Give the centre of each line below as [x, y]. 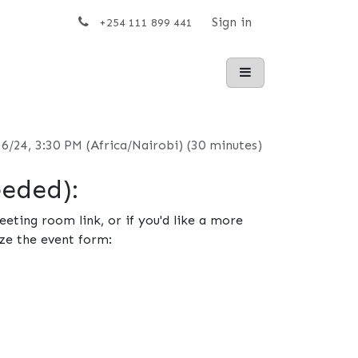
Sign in [232, 22]
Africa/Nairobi [134, 145]
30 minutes [224, 145]
